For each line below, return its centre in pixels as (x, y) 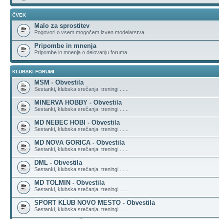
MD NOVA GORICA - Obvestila (79, 142)
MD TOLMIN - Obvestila (69, 183)
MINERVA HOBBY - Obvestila (78, 102)
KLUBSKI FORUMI (33, 72)
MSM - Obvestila (59, 82)
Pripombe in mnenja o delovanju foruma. (81, 52)
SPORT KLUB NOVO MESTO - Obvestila (95, 203)
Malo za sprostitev (62, 26)
